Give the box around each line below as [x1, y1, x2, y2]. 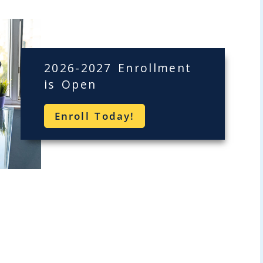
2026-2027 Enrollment [43, 59, 192, 76]
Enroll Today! [55, 109, 134, 123]
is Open [43, 76, 97, 92]
